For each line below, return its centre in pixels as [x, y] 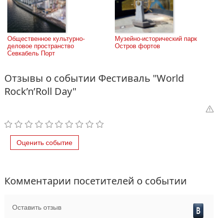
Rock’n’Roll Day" [40, 91]
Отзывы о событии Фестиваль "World [94, 78]
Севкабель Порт [31, 53]
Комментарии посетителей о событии [96, 181]
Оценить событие [45, 143]
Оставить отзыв [37, 207]
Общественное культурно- [46, 39]
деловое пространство [41, 46]
